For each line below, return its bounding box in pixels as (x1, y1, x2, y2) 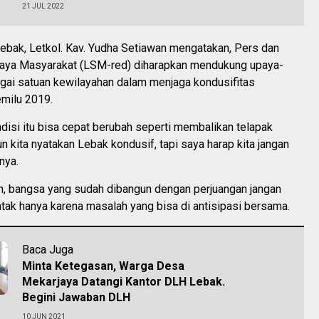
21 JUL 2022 (22, 1, 64, 10)
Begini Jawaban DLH (22, 290, 130, 304)
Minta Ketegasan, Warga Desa (22, 258, 184, 273)
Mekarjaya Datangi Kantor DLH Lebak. (22, 274, 225, 288)
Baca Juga (22, 242, 73, 256)
